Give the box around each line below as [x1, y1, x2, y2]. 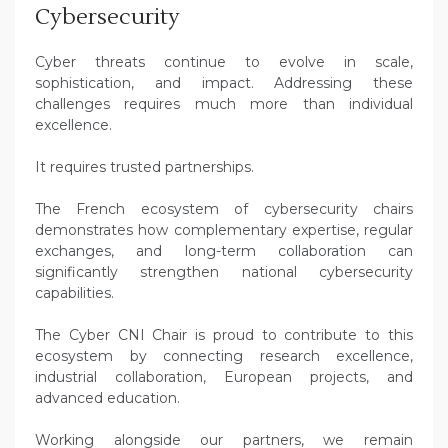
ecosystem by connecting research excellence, [35, 347, 413, 366]
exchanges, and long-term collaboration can [35, 242, 413, 261]
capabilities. [35, 284, 114, 303]
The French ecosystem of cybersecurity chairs [35, 200, 413, 219]
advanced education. [35, 389, 180, 408]
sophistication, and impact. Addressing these [35, 74, 413, 93]
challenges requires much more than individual [35, 95, 413, 114]
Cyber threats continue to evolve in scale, [35, 53, 413, 72]
